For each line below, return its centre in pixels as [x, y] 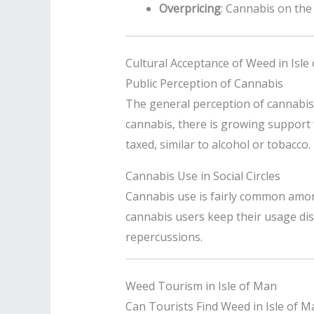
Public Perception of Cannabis [204, 83]
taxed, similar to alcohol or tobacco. [218, 144]
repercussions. [164, 237]
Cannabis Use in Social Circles [203, 176]
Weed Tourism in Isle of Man [201, 286]
